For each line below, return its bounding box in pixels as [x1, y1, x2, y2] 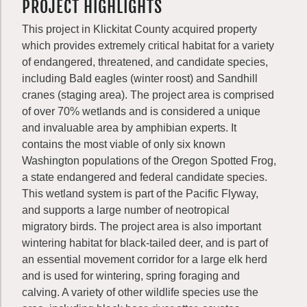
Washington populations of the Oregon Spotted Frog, [22, 155, 276, 167]
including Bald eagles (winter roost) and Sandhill [22, 73, 258, 84]
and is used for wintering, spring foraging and [22, 270, 240, 282]
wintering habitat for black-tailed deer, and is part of [22, 237, 268, 249]
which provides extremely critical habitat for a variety [22, 40, 274, 51]
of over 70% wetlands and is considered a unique [22, 106, 260, 117]
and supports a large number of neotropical [22, 204, 230, 216]
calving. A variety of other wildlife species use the [22, 286, 258, 298]
